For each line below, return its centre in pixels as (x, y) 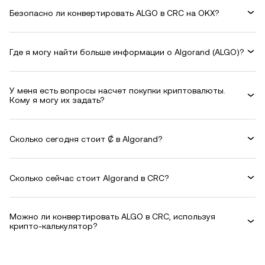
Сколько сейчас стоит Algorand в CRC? (89, 178)
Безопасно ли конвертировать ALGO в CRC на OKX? (114, 13)
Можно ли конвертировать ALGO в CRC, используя (112, 216)
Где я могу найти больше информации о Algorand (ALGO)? (127, 52)
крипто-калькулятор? (54, 226)
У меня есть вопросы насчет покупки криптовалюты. (117, 91)
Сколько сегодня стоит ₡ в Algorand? (86, 139)
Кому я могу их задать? (57, 100)
